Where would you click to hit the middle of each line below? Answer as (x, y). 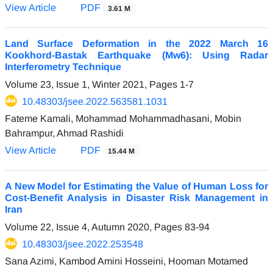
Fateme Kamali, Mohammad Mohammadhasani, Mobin (123, 118)
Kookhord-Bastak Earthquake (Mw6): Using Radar (136, 55)
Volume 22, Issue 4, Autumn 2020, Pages (95, 227)
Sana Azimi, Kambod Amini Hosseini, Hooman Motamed (126, 261)
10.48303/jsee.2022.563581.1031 (95, 101)
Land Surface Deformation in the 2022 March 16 (136, 43)
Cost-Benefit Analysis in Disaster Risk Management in (136, 197)
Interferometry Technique (63, 66)
